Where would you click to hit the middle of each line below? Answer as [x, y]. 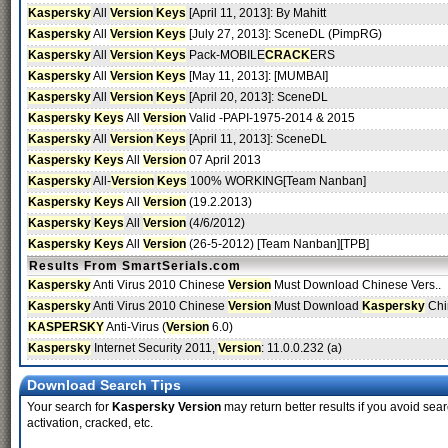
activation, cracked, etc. [90, 423]
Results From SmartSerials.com [135, 266]
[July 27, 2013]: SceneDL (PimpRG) [284, 34]
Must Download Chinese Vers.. [356, 285]
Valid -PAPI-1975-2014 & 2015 [270, 118]
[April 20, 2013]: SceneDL [257, 97]
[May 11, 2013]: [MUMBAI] [257, 76]
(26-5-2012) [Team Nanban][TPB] [277, 244]
